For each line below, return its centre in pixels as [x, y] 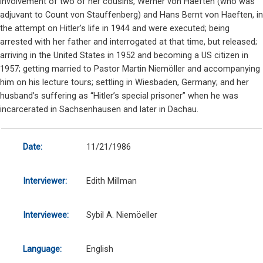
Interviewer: [45, 181]
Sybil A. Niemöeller [122, 215]
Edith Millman [111, 181]
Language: [42, 249]
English [100, 249]
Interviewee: [45, 215]
